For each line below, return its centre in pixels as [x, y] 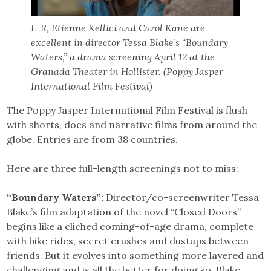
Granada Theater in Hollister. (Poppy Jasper [127, 72]
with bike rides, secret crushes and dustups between [128, 241]
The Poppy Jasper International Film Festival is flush [127, 110]
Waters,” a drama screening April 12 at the [123, 57]
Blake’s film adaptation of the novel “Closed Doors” [124, 212]
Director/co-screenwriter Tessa [181, 198]
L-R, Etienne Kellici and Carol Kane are [118, 28]
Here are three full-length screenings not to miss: [123, 168]
